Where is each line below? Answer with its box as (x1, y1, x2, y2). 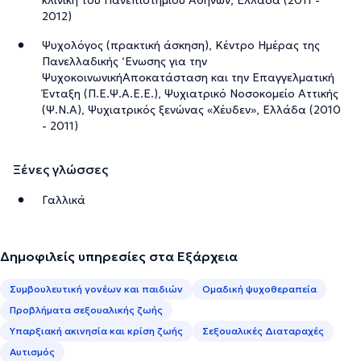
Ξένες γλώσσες (13, 160, 108, 177)
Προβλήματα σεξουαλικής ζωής (10, 303, 163, 316)
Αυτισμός (10, 345, 55, 358)
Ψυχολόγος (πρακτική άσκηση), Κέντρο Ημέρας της (42, 37, 320, 52)
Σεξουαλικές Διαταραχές (202, 324, 324, 337)
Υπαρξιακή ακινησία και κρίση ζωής (10, 324, 183, 337)
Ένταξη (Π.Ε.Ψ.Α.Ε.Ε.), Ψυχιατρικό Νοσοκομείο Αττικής (42, 85, 338, 101)
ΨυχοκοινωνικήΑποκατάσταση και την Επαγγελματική (42, 69, 334, 85)
